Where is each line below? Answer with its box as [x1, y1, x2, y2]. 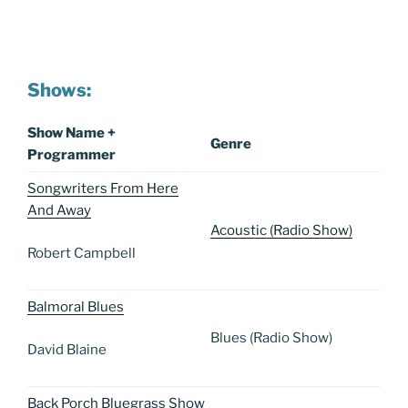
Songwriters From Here [27, 180, 178, 198]
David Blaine [27, 341, 109, 358]
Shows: [27, 79, 91, 102]
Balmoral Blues [27, 299, 124, 316]
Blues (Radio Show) [210, 330, 332, 347]
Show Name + [27, 125, 116, 142]
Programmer [27, 147, 116, 164]
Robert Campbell [27, 244, 136, 261]
